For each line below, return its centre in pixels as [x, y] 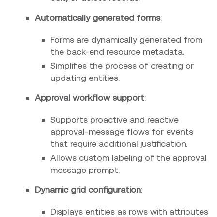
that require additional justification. [119, 143]
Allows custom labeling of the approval [129, 157]
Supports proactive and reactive [115, 119]
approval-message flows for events [122, 131]
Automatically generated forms [98, 17]
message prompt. [85, 170]
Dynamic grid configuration [88, 189]
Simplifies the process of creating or [122, 65]
